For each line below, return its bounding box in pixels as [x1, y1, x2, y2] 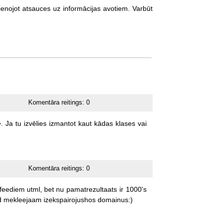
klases [115, 119, 135, 127]
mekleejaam [3, 195, 42, 204]
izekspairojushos [43, 195, 96, 204]
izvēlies [23, 119, 47, 127]
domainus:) [97, 195, 133, 204]
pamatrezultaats [66, 185, 117, 193]
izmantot [49, 119, 76, 127]
